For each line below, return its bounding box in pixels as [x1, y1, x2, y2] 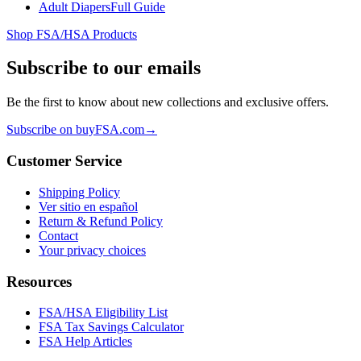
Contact [39, 228, 78, 243]
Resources [6, 272, 72, 290]
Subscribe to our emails [6, 57, 201, 79]
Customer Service [6, 152, 122, 170]
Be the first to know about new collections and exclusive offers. [6, 95, 329, 110]
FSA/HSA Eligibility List [39, 305, 168, 320]
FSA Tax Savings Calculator [39, 320, 184, 334]
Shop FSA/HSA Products [6, 27, 137, 41]
